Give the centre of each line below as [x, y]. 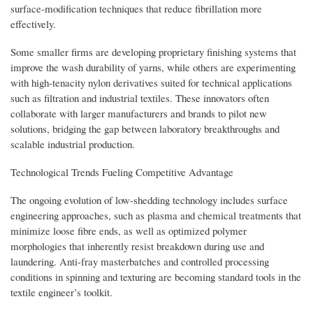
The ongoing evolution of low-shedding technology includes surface [149, 199]
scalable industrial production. [73, 144]
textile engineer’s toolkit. [61, 292]
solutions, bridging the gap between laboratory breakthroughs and [145, 128]
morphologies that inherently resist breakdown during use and [137, 246]
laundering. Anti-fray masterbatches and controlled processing [140, 261]
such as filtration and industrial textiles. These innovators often [140, 97]
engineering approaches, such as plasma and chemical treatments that [156, 215]
